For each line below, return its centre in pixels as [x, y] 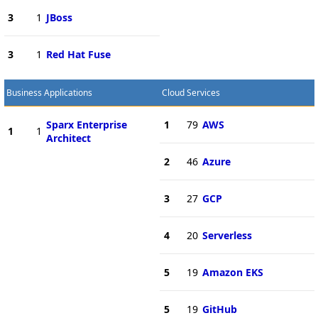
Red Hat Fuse [78, 54]
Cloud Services [191, 92]
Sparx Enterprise [86, 124]
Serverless [227, 235]
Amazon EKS [232, 272]
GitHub [219, 309]
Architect [68, 138]
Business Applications [49, 92]
